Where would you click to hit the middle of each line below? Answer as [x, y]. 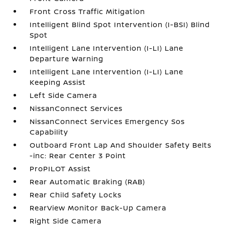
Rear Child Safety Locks [76, 195]
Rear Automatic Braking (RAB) [88, 182]
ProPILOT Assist [61, 168]
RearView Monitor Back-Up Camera [98, 208]
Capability [49, 132]
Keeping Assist [58, 82]
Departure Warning [67, 59]
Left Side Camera [64, 95]
